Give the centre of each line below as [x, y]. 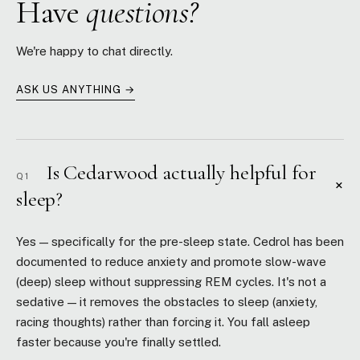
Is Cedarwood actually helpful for [179, 172]
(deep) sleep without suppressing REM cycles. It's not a [171, 282]
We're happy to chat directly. [94, 51]
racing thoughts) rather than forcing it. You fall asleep [163, 322]
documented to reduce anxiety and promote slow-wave [171, 262]
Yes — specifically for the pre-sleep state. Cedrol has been [180, 241]
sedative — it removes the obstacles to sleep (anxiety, [167, 302]
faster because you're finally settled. [119, 342]
